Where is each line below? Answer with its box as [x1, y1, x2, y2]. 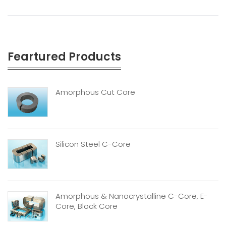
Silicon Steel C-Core [55, 138, 131, 149]
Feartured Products [8, 48, 121, 65]
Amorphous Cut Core [55, 86, 135, 97]
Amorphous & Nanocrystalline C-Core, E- [55, 191, 208, 202]
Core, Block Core [55, 201, 118, 212]
